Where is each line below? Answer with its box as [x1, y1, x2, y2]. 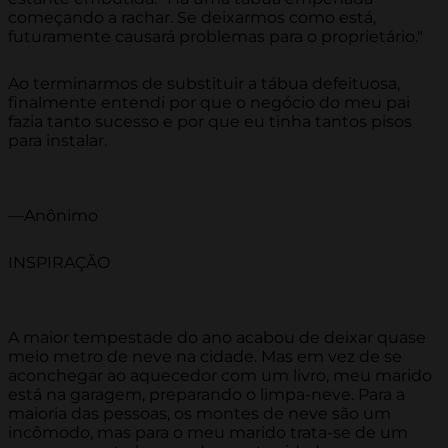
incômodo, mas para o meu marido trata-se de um [8, 423, 408, 443]
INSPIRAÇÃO [8, 253, 110, 273]
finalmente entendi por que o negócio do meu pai [8, 93, 410, 113]
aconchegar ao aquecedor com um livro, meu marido [8, 366, 432, 386]
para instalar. [8, 131, 107, 151]
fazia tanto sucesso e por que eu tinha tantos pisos [8, 112, 412, 132]
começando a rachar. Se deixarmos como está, [8, 8, 376, 28]
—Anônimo [8, 206, 98, 226]
